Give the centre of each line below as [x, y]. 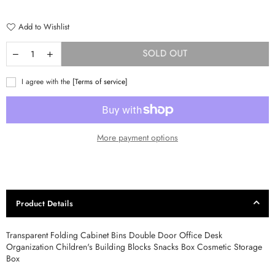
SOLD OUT [165, 53]
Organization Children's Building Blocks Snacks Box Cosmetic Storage [134, 246]
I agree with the [46, 81]
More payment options [137, 137]
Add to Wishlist [44, 26]
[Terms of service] [100, 81]
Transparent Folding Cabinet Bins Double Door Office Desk [114, 235]
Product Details [45, 203]
